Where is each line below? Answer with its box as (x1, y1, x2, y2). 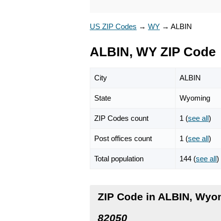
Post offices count (94, 134, 152, 143)
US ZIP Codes (90, 22, 137, 31)
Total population (94, 154, 144, 163)
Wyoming (180, 93, 210, 102)
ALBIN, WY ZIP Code (90, 45, 216, 59)
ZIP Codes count (94, 113, 148, 122)
